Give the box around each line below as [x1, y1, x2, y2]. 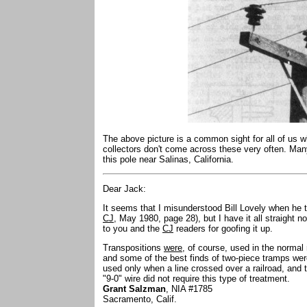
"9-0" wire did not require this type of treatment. [103, 273, 293, 284]
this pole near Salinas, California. [103, 154, 234, 164]
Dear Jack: [103, 184, 149, 194]
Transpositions [103, 243, 164, 253]
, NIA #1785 [166, 284, 215, 294]
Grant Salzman [103, 284, 166, 294]
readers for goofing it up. [173, 223, 273, 234]
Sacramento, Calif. [103, 294, 180, 304]
